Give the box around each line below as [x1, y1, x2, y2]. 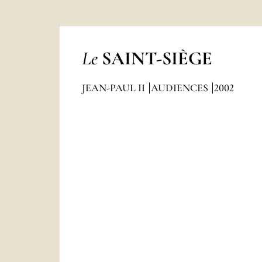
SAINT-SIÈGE [101, 47, 212, 70]
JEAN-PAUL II [81, 81, 147, 94]
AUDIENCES [150, 81, 211, 94]
